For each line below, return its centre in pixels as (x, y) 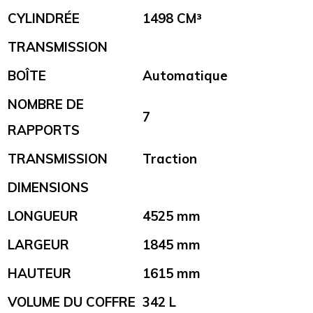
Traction (170, 159)
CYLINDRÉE (44, 19)
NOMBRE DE (46, 104)
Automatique (185, 76)
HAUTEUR (39, 274)
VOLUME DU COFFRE (72, 302)
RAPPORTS (44, 130)
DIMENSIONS (48, 188)
